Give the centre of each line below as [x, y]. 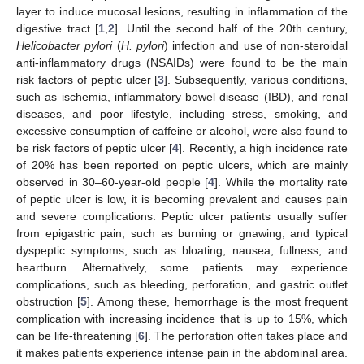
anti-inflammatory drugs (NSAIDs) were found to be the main [182, 62]
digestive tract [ [57, 28]
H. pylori [142, 45]
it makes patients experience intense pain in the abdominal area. [182, 352]
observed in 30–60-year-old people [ [112, 182]
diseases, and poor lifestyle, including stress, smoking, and [182, 113]
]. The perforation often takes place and [246, 335]
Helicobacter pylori [65, 45]
